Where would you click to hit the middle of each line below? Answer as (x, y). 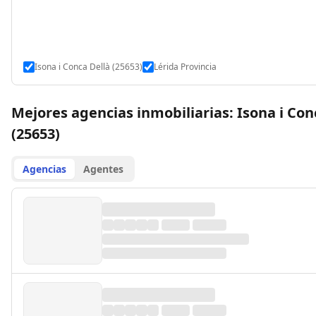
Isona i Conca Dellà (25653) (89, 67)
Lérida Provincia (185, 67)
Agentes (103, 169)
